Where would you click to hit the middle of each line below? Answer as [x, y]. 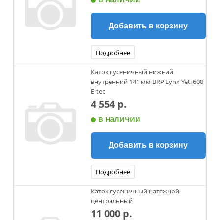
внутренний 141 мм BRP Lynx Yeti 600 [147, 82]
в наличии [119, 119]
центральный [111, 201]
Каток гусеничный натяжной [135, 191]
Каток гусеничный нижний [132, 72]
